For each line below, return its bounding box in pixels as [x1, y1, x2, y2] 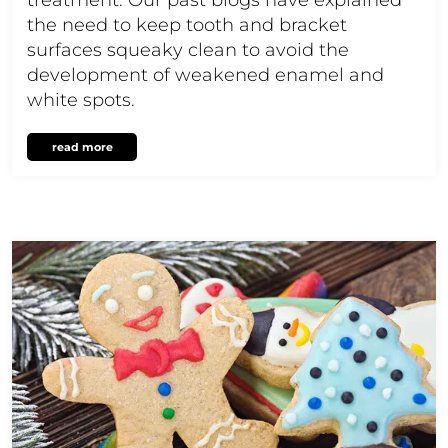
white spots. [27, 88, 135, 111]
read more [51, 139, 113, 154]
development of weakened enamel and [27, 63, 384, 86]
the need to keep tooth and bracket [27, 13, 347, 36]
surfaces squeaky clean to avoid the [27, 38, 349, 61]
